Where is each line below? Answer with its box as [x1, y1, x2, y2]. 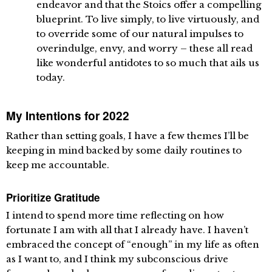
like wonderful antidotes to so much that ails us [36, 57, 259, 69]
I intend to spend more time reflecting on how [6, 209, 224, 222]
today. [36, 72, 65, 84]
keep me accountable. [6, 159, 109, 171]
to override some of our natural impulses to [36, 28, 243, 40]
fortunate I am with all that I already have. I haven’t [6, 224, 248, 236]
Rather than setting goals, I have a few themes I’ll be [6, 130, 249, 142]
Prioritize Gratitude [6, 190, 100, 205]
